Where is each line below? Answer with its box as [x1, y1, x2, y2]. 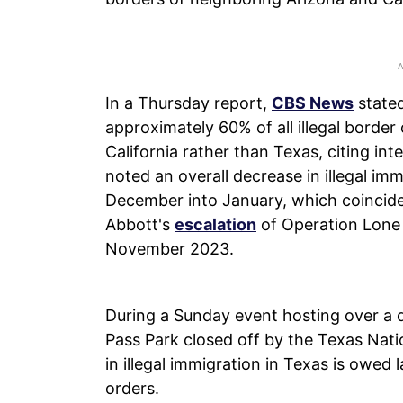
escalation [175, 214, 256, 234]
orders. [105, 378, 159, 398]
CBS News [272, 93, 354, 112]
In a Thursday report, [105, 93, 272, 112]
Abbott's [105, 214, 175, 234]
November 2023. [105, 238, 234, 258]
